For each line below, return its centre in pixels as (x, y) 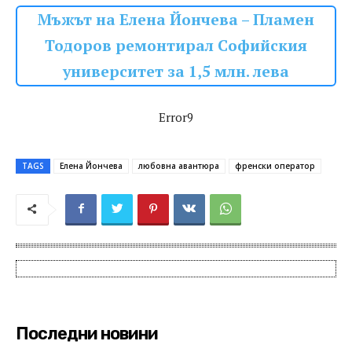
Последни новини (87, 333)
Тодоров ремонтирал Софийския (176, 45)
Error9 (176, 117)
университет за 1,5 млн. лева (176, 71)
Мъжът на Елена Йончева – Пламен (176, 19)
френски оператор (275, 165)
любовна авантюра (179, 165)
